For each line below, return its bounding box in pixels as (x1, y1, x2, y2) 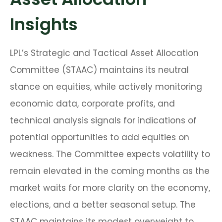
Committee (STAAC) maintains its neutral (10, 64, 189, 76)
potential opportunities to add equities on (10, 131, 189, 144)
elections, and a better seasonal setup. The (10, 199, 196, 211)
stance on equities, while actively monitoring (10, 81, 202, 93)
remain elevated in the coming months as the (10, 165, 210, 177)
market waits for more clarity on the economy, (10, 182, 210, 194)
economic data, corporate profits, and (10, 98, 175, 110)
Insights (10, 12, 78, 37)
